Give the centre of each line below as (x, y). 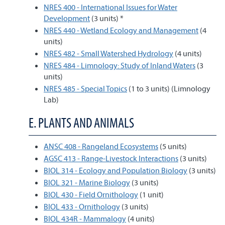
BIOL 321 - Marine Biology (87, 182)
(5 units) (173, 146)
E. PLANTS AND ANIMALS (81, 123)
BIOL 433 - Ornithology (82, 206)
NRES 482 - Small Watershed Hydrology (108, 53)
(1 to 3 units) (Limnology (169, 88)
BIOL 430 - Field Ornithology (91, 194)
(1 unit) (151, 194)
